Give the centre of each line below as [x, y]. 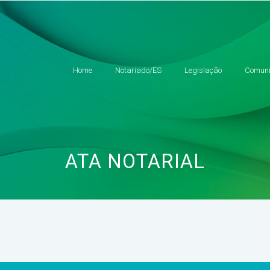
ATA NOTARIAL [135, 162]
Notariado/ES [138, 70]
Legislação [203, 70]
